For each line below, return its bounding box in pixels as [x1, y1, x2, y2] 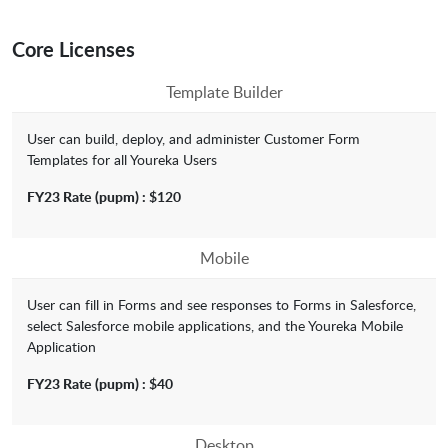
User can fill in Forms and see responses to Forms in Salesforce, [27, 295, 416, 315]
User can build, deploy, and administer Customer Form [27, 129, 360, 149]
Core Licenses [12, 35, 135, 64]
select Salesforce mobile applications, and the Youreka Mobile [27, 316, 403, 336]
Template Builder [165, 81, 283, 104]
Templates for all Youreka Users [27, 150, 217, 170]
